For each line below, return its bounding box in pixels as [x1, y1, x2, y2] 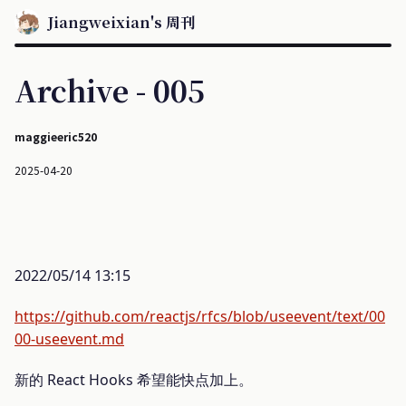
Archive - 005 [14, 69, 205, 111]
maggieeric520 [14, 129, 97, 144]
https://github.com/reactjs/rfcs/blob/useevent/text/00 [14, 306, 385, 326]
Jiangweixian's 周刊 [47, 11, 195, 33]
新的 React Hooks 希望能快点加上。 [14, 370, 253, 390]
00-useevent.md [14, 329, 124, 349]
